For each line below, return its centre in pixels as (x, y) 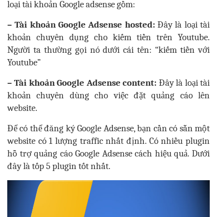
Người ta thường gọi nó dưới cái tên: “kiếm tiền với (108, 50)
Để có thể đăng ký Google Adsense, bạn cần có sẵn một (108, 129)
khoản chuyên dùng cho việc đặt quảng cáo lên (108, 96)
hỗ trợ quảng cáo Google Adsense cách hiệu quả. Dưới (108, 154)
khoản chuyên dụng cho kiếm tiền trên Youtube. (108, 38)
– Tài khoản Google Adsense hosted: (81, 25)
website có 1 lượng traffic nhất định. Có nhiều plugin (108, 141)
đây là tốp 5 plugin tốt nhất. (59, 166)
